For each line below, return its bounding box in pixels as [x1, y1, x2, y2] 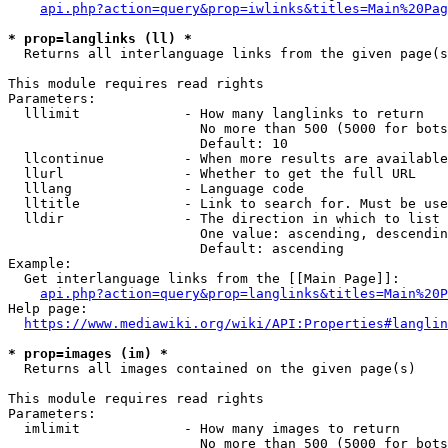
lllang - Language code [8, 181, 304, 196]
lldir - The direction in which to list [8, 211, 440, 226]
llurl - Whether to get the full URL [8, 166, 416, 181]
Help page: [8, 301, 88, 316]
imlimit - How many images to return [8, 421, 400, 436]
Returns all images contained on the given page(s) [8, 361, 416, 376]
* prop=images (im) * [8, 346, 168, 361]
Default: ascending [8, 241, 344, 256]
